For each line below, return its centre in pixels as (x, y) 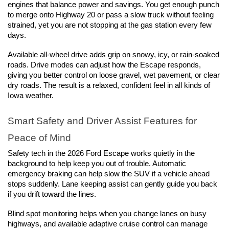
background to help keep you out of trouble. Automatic (97, 163)
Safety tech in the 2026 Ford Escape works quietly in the (101, 153)
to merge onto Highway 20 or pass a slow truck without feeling (111, 15)
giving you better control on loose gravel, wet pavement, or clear (114, 75)
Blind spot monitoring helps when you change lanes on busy (107, 213)
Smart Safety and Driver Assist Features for (102, 121)
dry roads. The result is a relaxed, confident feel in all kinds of (109, 86)
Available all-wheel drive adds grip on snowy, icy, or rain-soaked (113, 55)
